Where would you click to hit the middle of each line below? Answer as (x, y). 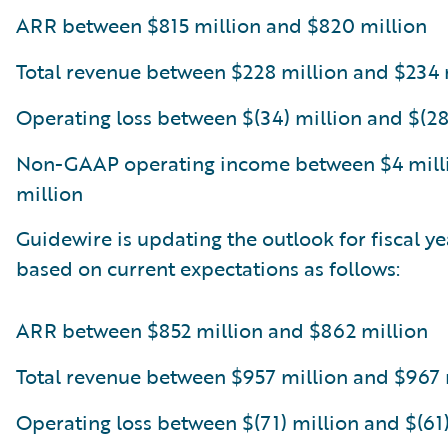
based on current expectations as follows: (208, 268)
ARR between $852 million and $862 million (222, 330)
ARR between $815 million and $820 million (221, 25)
